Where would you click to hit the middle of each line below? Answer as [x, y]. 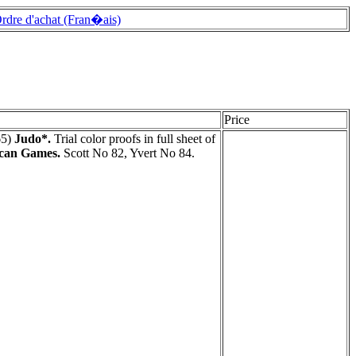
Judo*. [33, 138]
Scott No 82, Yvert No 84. [128, 153]
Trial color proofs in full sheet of [133, 138]
